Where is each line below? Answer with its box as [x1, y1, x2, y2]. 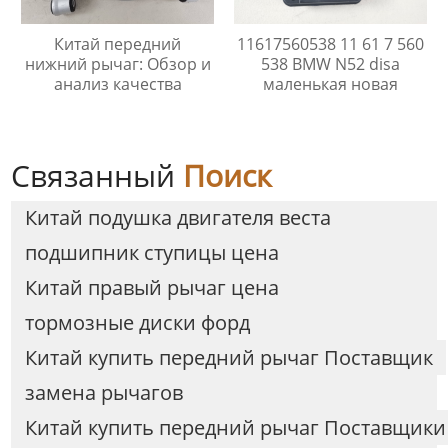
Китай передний [54, 32, 182, 55]
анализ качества [53, 72, 182, 95]
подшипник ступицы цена [24, 238, 279, 266]
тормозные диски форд [24, 308, 250, 336]
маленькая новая [262, 72, 398, 95]
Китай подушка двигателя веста [24, 204, 331, 232]
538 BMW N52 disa [260, 52, 400, 75]
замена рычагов [24, 378, 183, 406]
